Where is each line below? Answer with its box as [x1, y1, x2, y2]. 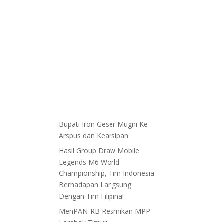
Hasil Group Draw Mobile [59, 145, 140, 155]
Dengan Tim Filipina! [59, 191, 124, 201]
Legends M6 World [59, 157, 120, 166]
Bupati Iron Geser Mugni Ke [59, 119, 148, 129]
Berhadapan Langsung [59, 179, 132, 189]
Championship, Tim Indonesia [59, 168, 155, 178]
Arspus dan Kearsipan [59, 130, 129, 140]
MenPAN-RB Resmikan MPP [59, 206, 151, 216]
